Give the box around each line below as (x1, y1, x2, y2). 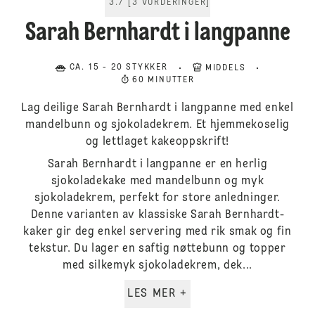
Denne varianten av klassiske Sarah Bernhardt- (30, 210, 285, 221)
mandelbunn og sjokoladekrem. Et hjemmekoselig (25, 120, 290, 131)
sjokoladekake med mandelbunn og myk (51, 176, 264, 187)
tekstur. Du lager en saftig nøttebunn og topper (29, 243, 286, 255)
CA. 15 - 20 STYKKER (69, 63, 168, 72)
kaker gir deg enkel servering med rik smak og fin (23, 226, 292, 238)
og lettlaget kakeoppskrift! (85, 136, 230, 148)
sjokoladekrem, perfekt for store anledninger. (34, 193, 281, 204)
